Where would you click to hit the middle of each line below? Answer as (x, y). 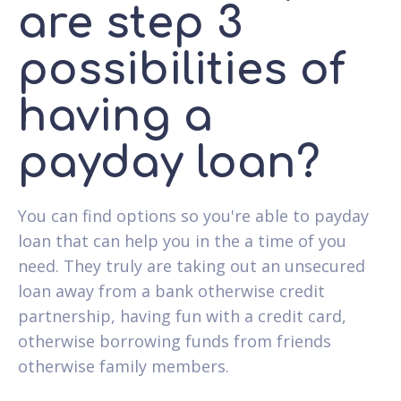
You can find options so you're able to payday (193, 215)
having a (115, 116)
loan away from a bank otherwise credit (171, 290)
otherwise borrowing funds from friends (175, 341)
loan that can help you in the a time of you (182, 240)
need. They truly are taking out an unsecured (192, 265)
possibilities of (182, 70)
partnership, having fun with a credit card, (182, 316)
